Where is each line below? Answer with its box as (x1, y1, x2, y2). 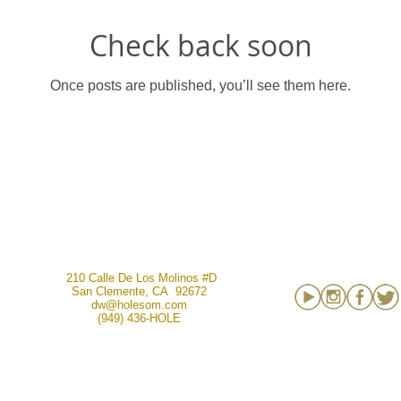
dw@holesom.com (91, 298, 187, 312)
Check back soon (89, 26, 312, 65)
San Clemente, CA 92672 (72, 285, 207, 299)
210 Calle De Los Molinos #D (65, 271, 217, 286)
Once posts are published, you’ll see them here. (50, 78, 351, 94)
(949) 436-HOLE (98, 311, 181, 326)
